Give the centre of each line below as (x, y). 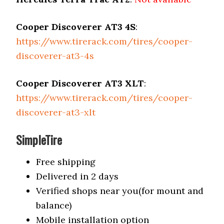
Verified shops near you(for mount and (120, 191)
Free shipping (66, 162)
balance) (54, 205)
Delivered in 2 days (77, 176)
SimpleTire (39, 139)
